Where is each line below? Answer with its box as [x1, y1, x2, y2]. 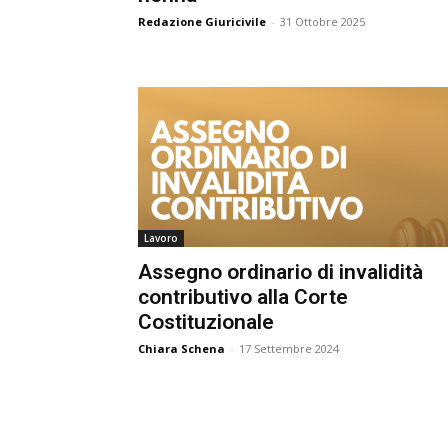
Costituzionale [130, 310, 267, 334]
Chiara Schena [130, 341, 218, 356]
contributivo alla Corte [130, 285, 341, 309]
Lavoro [136, 231, 171, 245]
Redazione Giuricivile [130, 14, 259, 29]
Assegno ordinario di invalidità [130, 260, 416, 284]
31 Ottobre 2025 [272, 14, 358, 29]
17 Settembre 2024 [231, 341, 332, 356]
